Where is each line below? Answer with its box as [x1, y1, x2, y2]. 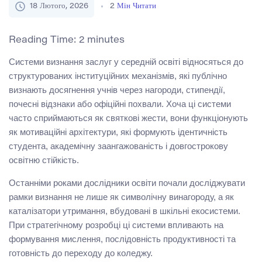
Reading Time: [9, 36, 79, 46]
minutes [87, 36, 125, 46]
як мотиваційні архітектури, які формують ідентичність [9, 127, 227, 137]
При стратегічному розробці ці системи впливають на [9, 220, 223, 230]
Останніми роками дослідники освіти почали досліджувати [9, 178, 245, 188]
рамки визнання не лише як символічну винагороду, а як [9, 192, 234, 202]
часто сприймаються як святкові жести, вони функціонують [9, 113, 248, 123]
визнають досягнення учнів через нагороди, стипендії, [9, 85, 225, 95]
